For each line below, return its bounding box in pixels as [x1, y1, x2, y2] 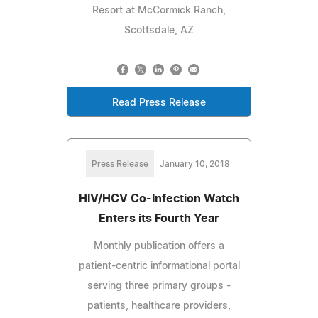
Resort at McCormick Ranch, [92, 5, 226, 16]
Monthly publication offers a [94, 241, 224, 251]
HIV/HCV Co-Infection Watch [79, 192, 239, 204]
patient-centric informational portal [78, 261, 240, 271]
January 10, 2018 [159, 159, 230, 168]
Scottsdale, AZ [124, 25, 194, 35]
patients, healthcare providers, [87, 300, 231, 311]
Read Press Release [112, 97, 206, 108]
